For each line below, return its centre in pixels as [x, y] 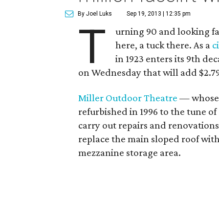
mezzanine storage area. [130, 153]
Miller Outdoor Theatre [128, 98]
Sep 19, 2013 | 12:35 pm [159, 14]
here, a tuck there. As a [164, 45]
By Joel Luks [95, 14]
